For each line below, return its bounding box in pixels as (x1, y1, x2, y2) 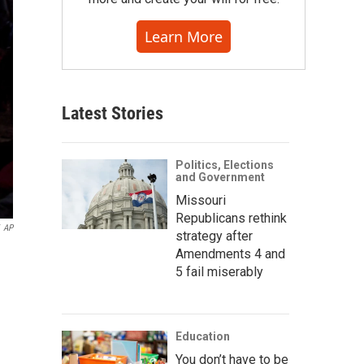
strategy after (175, 228, 253, 244)
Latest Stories (62, 103, 163, 123)
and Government (175, 171, 265, 184)
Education (175, 330, 230, 343)
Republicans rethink (175, 210, 287, 226)
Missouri (175, 193, 226, 208)
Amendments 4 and (175, 246, 285, 262)
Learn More (145, 27, 223, 46)
